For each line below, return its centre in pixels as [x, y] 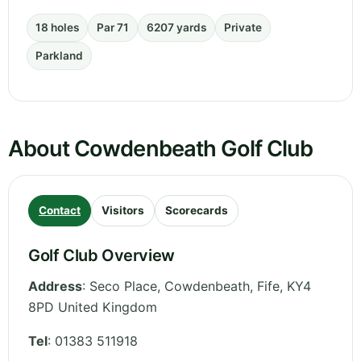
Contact [60, 211]
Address [55, 286]
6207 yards [176, 28]
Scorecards [197, 211]
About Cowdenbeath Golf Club [161, 149]
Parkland [59, 56]
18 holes [57, 28]
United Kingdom [108, 307]
